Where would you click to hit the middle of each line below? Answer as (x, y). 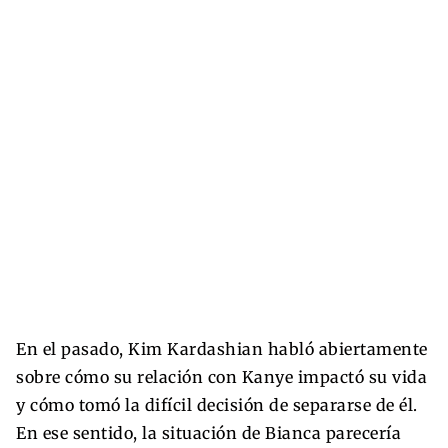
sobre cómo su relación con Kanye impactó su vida (221, 376)
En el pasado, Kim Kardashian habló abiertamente (222, 348)
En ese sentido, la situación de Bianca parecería (208, 432)
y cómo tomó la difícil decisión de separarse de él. (217, 404)
